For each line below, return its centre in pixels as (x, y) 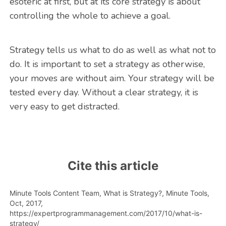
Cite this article (113, 166)
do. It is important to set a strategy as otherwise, (107, 64)
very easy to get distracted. (64, 107)
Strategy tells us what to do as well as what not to (112, 50)
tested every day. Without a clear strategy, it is (104, 93)
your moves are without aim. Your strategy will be (112, 78)
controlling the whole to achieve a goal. (90, 16)
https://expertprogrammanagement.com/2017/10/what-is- (106, 213)
